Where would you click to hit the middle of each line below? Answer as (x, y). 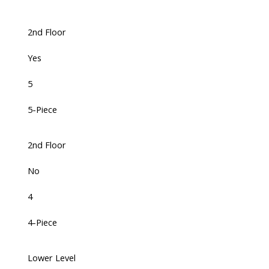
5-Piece (42, 110)
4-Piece (42, 222)
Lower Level (51, 258)
